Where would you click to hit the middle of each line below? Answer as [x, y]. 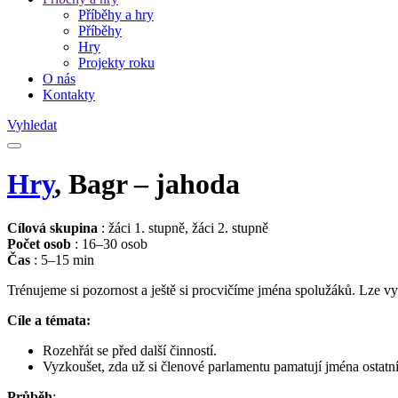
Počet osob [41, 243]
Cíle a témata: [51, 320]
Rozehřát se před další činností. [130, 350]
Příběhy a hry [116, 15]
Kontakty [69, 95]
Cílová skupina [54, 227]
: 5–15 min [64, 259]
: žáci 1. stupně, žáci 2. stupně [185, 227]
